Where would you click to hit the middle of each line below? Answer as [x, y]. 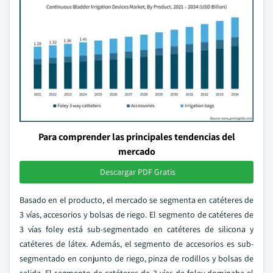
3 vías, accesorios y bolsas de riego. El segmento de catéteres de [136, 214]
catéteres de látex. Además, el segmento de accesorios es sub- [136, 244]
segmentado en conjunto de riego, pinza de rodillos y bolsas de [136, 258]
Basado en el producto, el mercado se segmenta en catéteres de [136, 200]
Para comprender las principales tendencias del [136, 137]
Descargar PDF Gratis [138, 172]
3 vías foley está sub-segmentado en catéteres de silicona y [136, 229]
